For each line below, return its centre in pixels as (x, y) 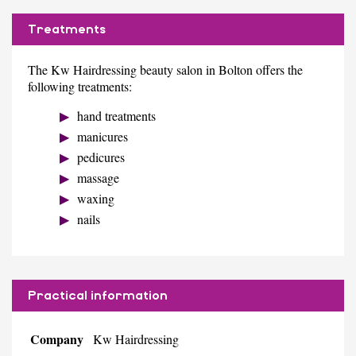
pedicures (101, 157)
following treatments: (80, 86)
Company (57, 339)
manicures (103, 136)
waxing (96, 198)
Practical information (98, 295)
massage (98, 177)
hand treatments (116, 115)
